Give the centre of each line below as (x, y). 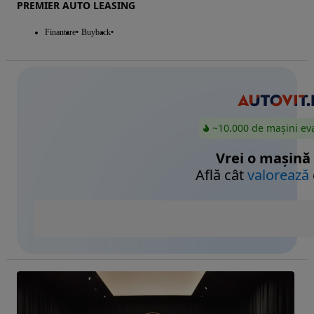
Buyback (96, 32)
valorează (278, 175)
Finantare (60, 32)
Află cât (221, 175)
